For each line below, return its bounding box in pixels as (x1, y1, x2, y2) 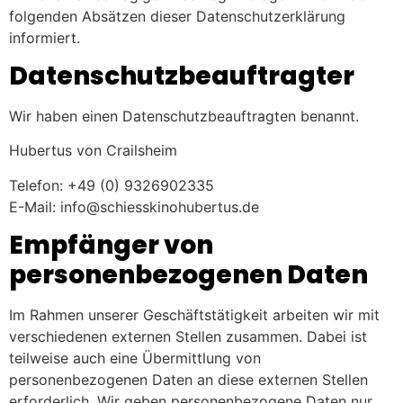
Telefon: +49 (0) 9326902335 (9, 175, 214, 194)
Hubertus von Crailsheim (9, 141, 177, 160)
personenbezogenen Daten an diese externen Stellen (9, 371, 368, 390)
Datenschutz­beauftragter (9, 58, 354, 94)
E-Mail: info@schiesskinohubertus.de (9, 197, 259, 216)
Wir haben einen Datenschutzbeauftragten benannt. (9, 106, 359, 125)
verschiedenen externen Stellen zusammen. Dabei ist (9, 327, 367, 346)
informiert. (9, 28, 80, 47)
